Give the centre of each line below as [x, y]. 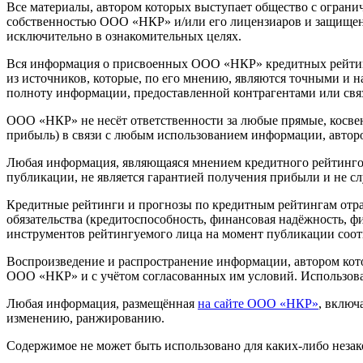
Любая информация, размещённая [102, 304]
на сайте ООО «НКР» [258, 304]
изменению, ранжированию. [85, 318]
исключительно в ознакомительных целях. [124, 36]
